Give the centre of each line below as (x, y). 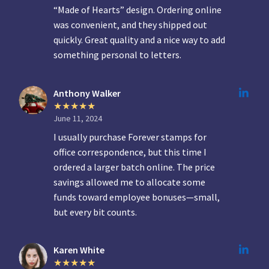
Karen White (79, 250)
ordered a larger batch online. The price (134, 167)
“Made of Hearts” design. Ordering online (138, 10)
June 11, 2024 (78, 118)
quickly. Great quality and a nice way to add (140, 40)
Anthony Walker (87, 93)
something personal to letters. (118, 55)
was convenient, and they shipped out (131, 25)
